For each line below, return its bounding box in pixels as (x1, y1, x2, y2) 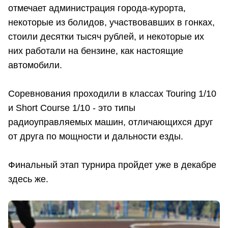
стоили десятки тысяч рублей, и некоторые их (8, 31, 204, 42)
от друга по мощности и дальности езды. (8, 131, 186, 141)
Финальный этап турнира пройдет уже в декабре (8, 159, 216, 170)
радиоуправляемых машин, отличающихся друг (8, 117, 213, 127)
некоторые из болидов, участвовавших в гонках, (8, 17, 215, 27)
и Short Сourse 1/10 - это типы (8, 102, 135, 113)
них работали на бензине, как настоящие (8, 45, 183, 56)
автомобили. (8, 60, 65, 70)
